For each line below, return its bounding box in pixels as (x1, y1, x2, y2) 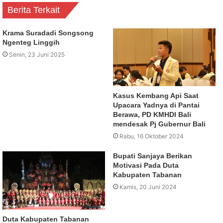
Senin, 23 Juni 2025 (9, 51, 65, 59)
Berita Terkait (7, 5, 60, 15)
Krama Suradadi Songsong (2, 29, 94, 37)
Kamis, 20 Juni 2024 (119, 183, 177, 191)
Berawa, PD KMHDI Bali (113, 111, 191, 119)
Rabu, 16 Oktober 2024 (119, 132, 184, 140)
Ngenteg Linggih (2, 38, 60, 47)
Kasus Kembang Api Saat (113, 92, 199, 100)
